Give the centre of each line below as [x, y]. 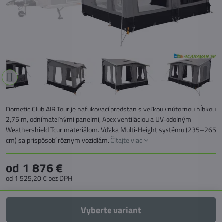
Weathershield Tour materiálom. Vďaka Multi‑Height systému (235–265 [111, 130]
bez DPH [60, 178]
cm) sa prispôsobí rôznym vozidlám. [58, 140]
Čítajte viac [126, 140]
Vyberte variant [114, 210]
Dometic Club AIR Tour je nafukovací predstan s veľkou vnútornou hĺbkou [111, 109]
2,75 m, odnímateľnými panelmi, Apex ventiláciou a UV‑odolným [99, 119]
